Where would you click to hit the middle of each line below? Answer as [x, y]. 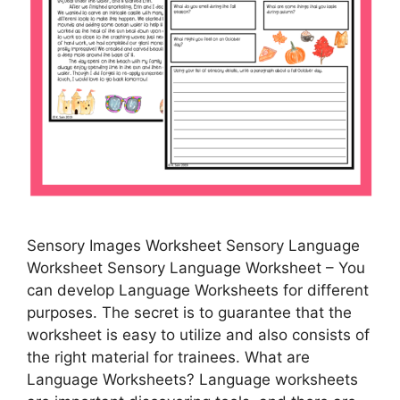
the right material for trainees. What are [168, 358]
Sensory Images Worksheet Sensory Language [193, 246]
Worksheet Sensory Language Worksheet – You [196, 268]
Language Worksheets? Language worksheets [192, 380]
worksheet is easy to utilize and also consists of [198, 335]
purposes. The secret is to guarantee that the [189, 313]
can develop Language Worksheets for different [198, 291]
